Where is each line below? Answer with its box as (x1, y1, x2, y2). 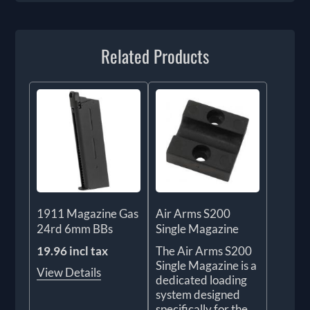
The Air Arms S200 (156, 244, 252, 259)
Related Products (101, 42, 209, 69)
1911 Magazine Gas (37, 206, 139, 221)
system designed (156, 287, 240, 302)
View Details (37, 265, 102, 280)
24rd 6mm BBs (37, 221, 113, 237)
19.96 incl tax (37, 244, 109, 259)
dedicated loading (156, 273, 247, 288)
